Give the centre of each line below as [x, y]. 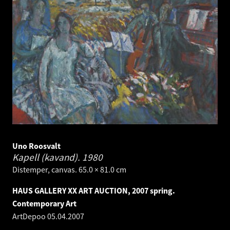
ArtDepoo [30, 216]
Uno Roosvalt [36, 146]
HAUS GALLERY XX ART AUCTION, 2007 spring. [94, 191]
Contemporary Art [44, 204]
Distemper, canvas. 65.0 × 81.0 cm [69, 170]
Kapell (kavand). [47, 157]
